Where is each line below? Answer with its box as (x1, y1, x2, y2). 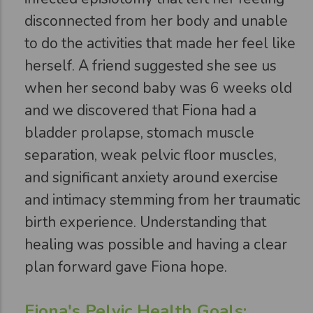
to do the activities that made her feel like (24, 33, 296, 53)
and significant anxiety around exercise (24, 167, 278, 187)
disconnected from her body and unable (24, 10, 288, 31)
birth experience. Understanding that (24, 212, 266, 232)
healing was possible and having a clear (24, 234, 287, 254)
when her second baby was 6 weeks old (24, 78, 292, 98)
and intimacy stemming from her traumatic (24, 189, 300, 210)
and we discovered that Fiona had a (24, 100, 256, 120)
